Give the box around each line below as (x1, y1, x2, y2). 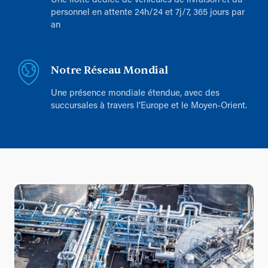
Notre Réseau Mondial (51, 63, 168, 78)
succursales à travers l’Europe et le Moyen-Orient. (51, 102, 247, 111)
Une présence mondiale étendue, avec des (51, 89, 220, 99)
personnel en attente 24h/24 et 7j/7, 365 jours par (51, 8, 245, 18)
